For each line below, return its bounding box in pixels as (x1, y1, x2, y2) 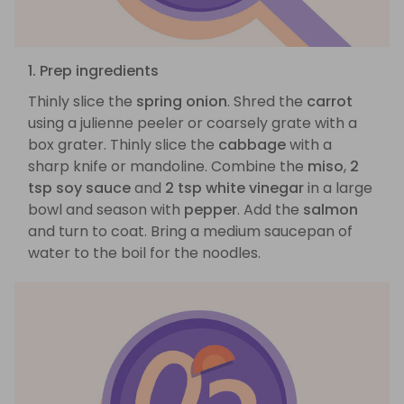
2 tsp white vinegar (165, 178, 304, 199)
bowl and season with (28, 199, 184, 221)
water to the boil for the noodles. (28, 243, 261, 264)
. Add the (237, 199, 303, 221)
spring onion (136, 91, 227, 113)
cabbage (218, 134, 286, 156)
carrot (307, 91, 353, 113)
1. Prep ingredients (28, 60, 159, 82)
